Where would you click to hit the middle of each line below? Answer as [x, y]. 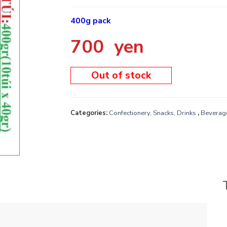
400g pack [91, 21]
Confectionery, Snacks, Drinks [153, 113]
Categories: [90, 113]
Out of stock [121, 75]
